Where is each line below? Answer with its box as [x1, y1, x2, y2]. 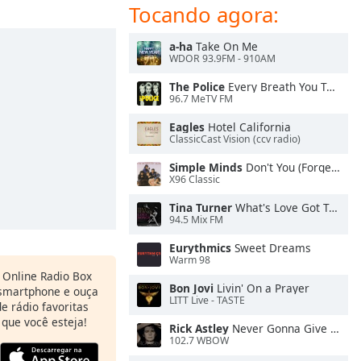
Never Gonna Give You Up [229, 321, 330, 336]
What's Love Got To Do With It [232, 200, 329, 215]
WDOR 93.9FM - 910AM [169, 52, 276, 66]
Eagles [169, 119, 205, 135]
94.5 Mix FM [169, 213, 223, 227]
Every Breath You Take [225, 79, 326, 94]
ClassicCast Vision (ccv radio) [169, 132, 301, 147]
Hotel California [205, 119, 291, 135]
